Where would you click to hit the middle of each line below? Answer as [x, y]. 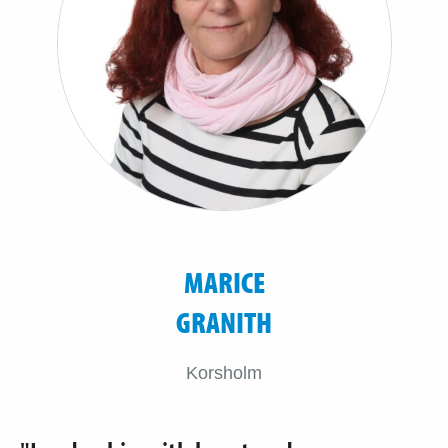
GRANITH [224, 321]
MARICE [224, 281]
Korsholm [224, 372]
